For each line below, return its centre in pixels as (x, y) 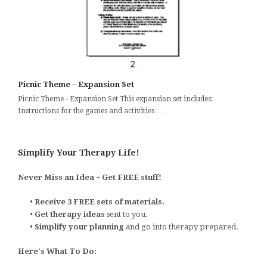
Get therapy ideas (71, 215)
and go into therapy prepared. (181, 227)
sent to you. (127, 215)
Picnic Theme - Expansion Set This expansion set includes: (115, 99)
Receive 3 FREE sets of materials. (100, 202)
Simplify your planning (79, 227)
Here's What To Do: (57, 252)
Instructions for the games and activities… (90, 111)
